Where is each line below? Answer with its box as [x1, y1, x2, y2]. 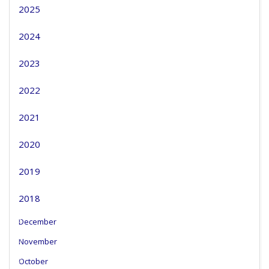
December [19, 216, 56, 227]
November [19, 236, 57, 247]
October [19, 256, 48, 267]
